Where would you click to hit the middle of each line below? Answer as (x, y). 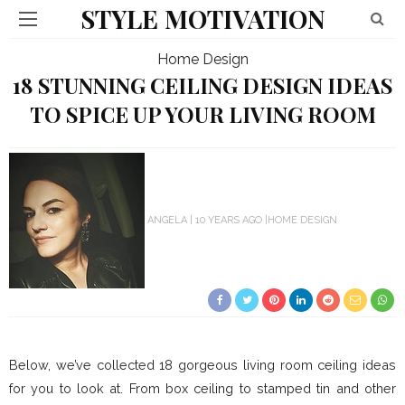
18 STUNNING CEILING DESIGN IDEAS (202, 85)
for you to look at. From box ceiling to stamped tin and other (202, 388)
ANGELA (167, 220)
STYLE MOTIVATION (202, 19)
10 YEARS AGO (229, 220)
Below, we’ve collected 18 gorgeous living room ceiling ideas (202, 365)
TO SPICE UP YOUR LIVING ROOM (202, 114)
